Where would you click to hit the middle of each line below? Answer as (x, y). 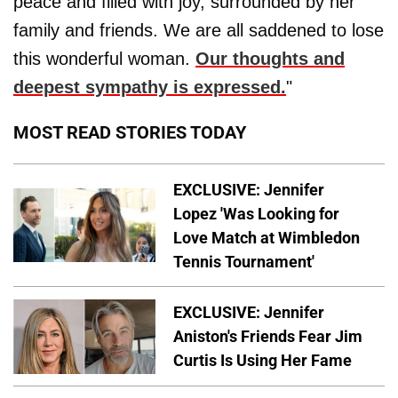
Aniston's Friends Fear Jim (268, 337)
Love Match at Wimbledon (267, 237)
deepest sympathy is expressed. (150, 87)
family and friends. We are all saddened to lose (199, 30)
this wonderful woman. (104, 58)
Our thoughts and (270, 58)
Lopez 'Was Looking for (256, 213)
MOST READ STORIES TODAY (130, 132)
